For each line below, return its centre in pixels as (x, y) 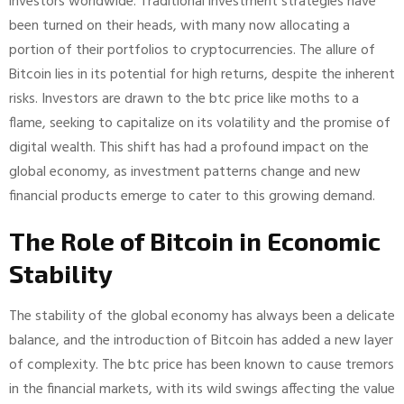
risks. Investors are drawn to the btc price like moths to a (184, 99)
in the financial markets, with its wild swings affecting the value (202, 389)
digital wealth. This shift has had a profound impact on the (189, 147)
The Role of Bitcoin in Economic (195, 240)
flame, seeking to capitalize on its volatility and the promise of (200, 123)
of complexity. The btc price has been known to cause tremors (202, 365)
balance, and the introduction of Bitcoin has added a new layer (201, 340)
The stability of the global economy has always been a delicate (202, 316)
